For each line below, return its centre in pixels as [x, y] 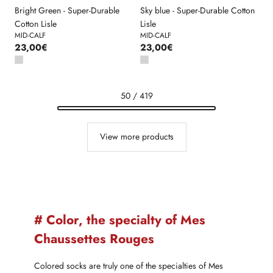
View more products [136, 137]
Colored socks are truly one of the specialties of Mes [129, 265]
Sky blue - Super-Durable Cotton [197, 10]
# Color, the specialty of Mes [120, 220]
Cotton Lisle [36, 23]
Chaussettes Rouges [94, 239]
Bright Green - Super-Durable [67, 10]
